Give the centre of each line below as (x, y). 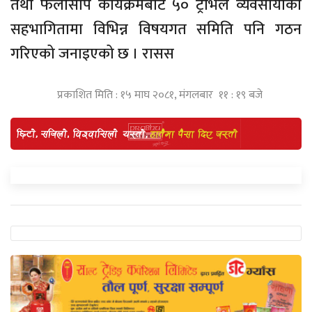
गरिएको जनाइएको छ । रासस (92, 54)
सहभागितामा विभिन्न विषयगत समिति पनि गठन (156, 29)
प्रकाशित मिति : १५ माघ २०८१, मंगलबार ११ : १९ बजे (159, 95)
